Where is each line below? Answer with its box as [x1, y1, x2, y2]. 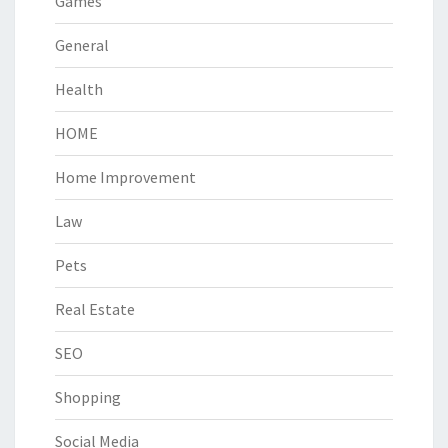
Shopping [55, 387, 121, 408]
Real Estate [55, 299, 135, 320]
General [55, 35, 109, 56]
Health [55, 79, 103, 100]
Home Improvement [55, 167, 196, 188]
